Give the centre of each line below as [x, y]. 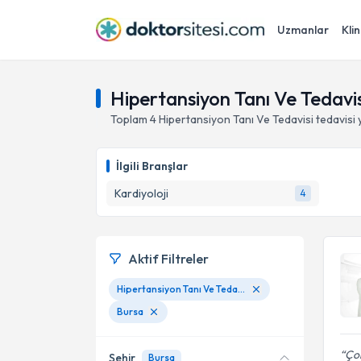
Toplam [130, 119]
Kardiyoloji [141, 193]
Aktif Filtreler [168, 259]
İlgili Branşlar [152, 166]
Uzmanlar [303, 30]
